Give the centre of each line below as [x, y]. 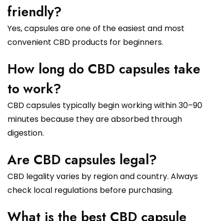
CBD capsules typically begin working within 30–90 [105, 106]
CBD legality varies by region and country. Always [103, 177]
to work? [34, 89]
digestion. [26, 133]
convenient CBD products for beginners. [85, 42]
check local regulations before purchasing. [90, 190]
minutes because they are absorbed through [95, 119]
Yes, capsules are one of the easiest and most [96, 29]
